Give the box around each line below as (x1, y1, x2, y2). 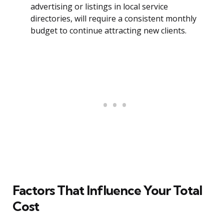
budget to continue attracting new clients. (30, 25, 186, 36)
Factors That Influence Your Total (12, 182, 202, 199)
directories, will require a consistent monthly (30, 13, 196, 24)
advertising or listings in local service (30, 1, 168, 12)
